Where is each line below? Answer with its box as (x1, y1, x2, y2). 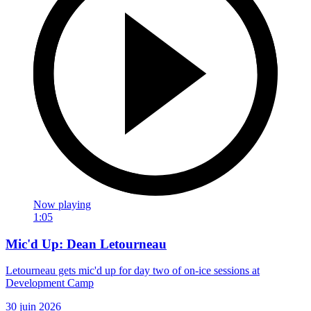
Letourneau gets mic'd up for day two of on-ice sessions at (6, 264, 260, 277)
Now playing (33, 198, 91, 210)
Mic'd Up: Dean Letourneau (6, 236, 167, 251)
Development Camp (6, 277, 94, 289)
